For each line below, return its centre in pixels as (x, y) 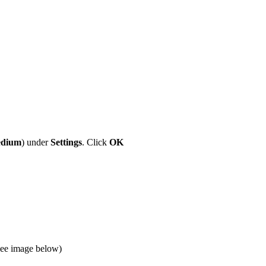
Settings (66, 142)
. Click (96, 142)
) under (36, 142)
